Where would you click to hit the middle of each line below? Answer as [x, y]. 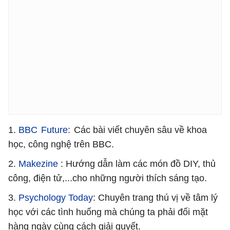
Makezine [37, 164]
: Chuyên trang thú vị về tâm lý [155, 197]
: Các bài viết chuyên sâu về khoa [137, 130]
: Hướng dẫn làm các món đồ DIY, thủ [137, 164]
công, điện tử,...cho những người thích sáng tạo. [108, 178]
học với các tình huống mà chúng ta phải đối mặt [108, 212]
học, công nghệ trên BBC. [61, 144]
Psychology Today [56, 197]
